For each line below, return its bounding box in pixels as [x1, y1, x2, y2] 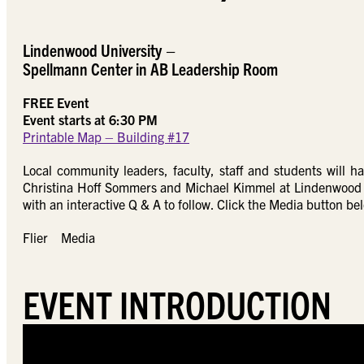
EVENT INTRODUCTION [23, 279, 339, 327]
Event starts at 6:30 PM [23, 111, 158, 128]
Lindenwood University [23, 39, 165, 60]
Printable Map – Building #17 [23, 128, 189, 145]
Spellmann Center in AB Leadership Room [23, 58, 278, 79]
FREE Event [23, 94, 89, 110]
